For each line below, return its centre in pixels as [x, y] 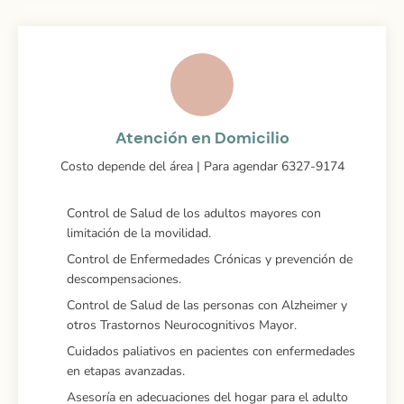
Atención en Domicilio [202, 138]
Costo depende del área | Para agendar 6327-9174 [202, 166]
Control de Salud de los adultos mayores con [193, 213]
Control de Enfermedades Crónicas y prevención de [209, 259]
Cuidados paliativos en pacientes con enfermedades [211, 351]
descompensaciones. [124, 279]
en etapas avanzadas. [125, 371]
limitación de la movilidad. [138, 233]
